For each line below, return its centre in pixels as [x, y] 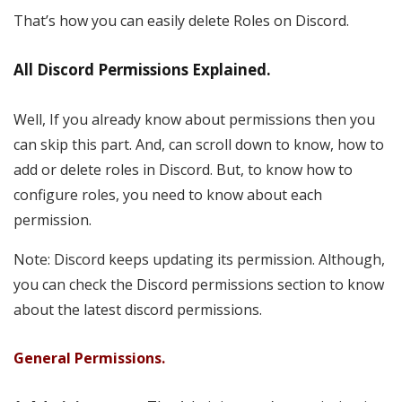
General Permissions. [89, 358]
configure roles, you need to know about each [168, 195]
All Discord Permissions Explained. [142, 70]
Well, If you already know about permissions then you [194, 120]
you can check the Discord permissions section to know [199, 285]
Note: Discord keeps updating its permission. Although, [199, 260]
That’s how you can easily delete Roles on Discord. [181, 21]
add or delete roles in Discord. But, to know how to [183, 170]
